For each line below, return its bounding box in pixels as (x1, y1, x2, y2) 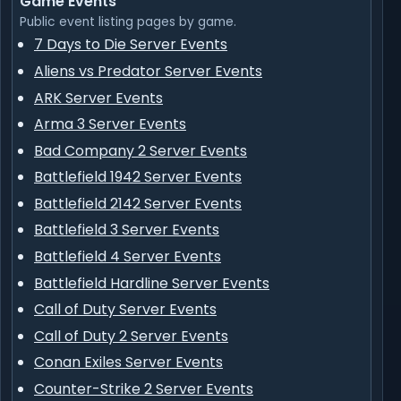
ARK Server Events (34, 87, 163, 108)
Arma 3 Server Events (34, 114, 186, 135)
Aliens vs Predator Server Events (34, 60, 262, 81)
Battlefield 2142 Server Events (34, 192, 242, 214)
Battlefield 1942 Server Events (34, 166, 242, 188)
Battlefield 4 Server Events (34, 246, 221, 268)
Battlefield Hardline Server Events (34, 272, 269, 294)
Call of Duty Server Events (34, 299, 217, 320)
